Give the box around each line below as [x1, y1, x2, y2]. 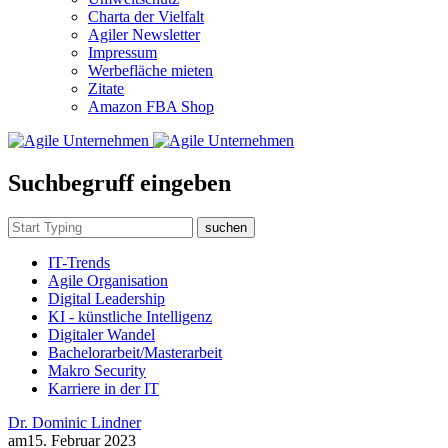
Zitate [88, 80, 124, 97]
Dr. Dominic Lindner [8, 413, 141, 431]
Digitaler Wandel [48, 325, 155, 343]
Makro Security [48, 361, 146, 379]
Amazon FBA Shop [88, 98, 214, 115]
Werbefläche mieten [88, 62, 213, 79]
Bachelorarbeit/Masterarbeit [48, 343, 222, 361]
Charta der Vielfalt [88, 8, 204, 25]
